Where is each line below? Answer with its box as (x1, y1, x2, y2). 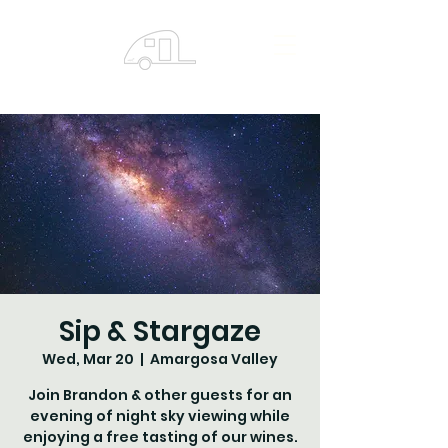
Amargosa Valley (150, 349, 278, 369)
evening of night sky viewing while (30, 406, 290, 426)
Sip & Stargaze (59, 312, 261, 351)
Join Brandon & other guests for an (28, 385, 292, 405)
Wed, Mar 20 (42, 349, 134, 369)
